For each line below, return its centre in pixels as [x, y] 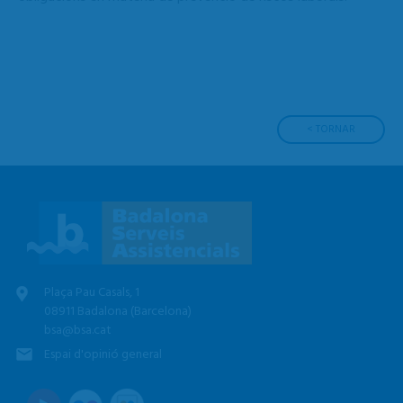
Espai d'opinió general [103, 354]
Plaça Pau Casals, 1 [92, 292]
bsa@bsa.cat [78, 330]
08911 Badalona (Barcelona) [118, 311]
